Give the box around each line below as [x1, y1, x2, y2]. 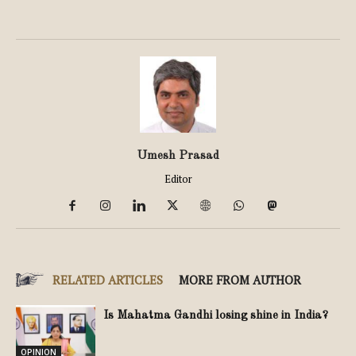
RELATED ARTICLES [52, 271, 163, 288]
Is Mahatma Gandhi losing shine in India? [103, 309, 335, 322]
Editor [164, 171, 192, 186]
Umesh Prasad [137, 149, 219, 162]
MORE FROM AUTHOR [179, 271, 301, 288]
